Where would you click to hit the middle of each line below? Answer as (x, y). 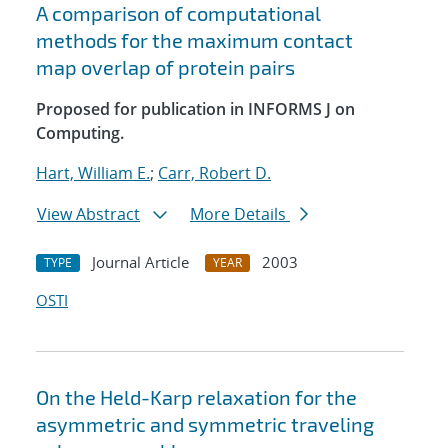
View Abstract (88, 214)
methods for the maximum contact (194, 40)
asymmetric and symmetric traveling (205, 424)
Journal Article (140, 262)
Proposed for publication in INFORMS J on (195, 109)
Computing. (80, 133)
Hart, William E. (93, 173)
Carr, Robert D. (214, 173)
